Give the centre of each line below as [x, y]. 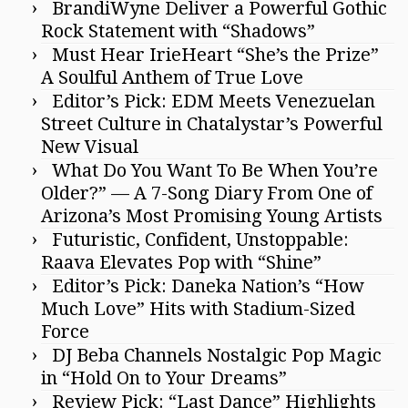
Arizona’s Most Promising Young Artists [212, 215]
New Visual [90, 146]
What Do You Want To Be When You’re [215, 170]
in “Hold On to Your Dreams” [164, 377]
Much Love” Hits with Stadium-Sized [198, 308]
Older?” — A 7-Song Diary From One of [207, 193]
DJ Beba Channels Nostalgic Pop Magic [217, 355]
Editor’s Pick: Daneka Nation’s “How [208, 286]
